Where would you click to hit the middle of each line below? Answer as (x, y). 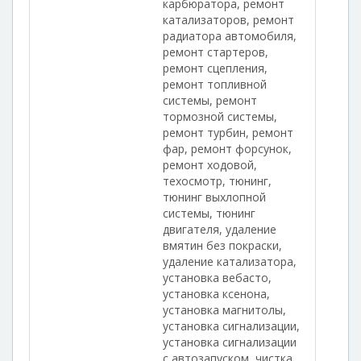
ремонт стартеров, (216, 52)
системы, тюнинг (209, 213)
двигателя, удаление (220, 229)
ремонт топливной (215, 84)
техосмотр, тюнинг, (217, 181)
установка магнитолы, (224, 310)
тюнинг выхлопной (214, 197)
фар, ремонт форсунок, (227, 149)
